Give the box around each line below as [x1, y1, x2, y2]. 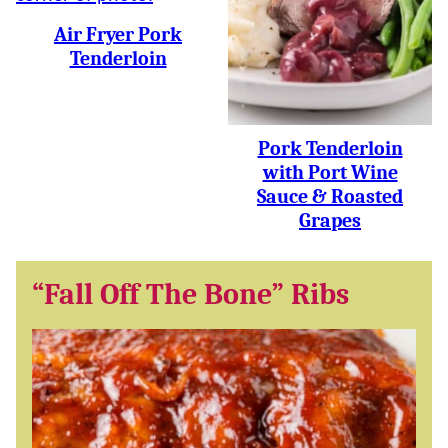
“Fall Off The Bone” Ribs [32, 277, 349, 312]
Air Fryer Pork [54, 23, 182, 46]
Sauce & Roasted [257, 185, 403, 208]
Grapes [299, 209, 361, 232]
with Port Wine [262, 161, 398, 184]
